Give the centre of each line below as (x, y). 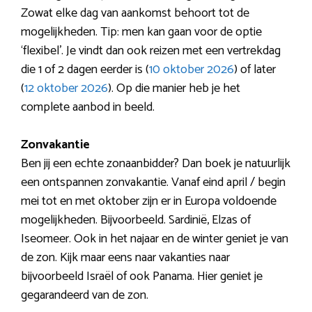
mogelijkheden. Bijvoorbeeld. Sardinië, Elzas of (136, 220)
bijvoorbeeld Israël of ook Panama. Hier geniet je (142, 277)
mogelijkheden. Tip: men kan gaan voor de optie (141, 32)
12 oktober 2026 (66, 89)
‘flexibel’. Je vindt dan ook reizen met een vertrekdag (151, 51)
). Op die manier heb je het (174, 89)
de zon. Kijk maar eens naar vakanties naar (125, 258)
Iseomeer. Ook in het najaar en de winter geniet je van (155, 239)
